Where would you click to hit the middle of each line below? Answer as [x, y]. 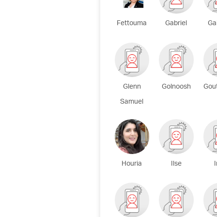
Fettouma [132, 24]
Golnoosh [176, 87]
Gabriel [176, 24]
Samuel [132, 102]
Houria [132, 164]
